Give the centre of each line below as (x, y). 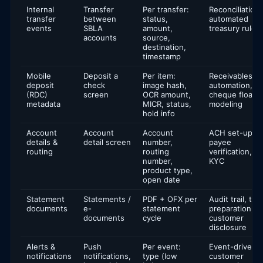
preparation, (231, 208)
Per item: (159, 75)
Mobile (39, 75)
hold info (159, 113)
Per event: (162, 246)
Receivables (231, 75)
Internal (40, 9)
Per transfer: (166, 9)
